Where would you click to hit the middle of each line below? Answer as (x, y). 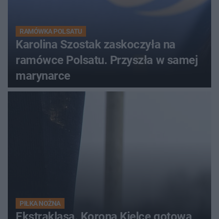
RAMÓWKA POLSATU (51, 31)
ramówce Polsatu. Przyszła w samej (107, 60)
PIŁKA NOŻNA (40, 203)
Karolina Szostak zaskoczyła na (96, 44)
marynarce (43, 76)
